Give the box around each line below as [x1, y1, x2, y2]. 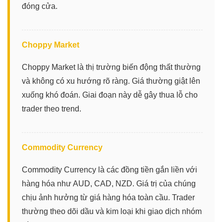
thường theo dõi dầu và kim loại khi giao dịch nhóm [22, 207, 202, 216]
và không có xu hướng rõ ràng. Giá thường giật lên [22, 76, 200, 85]
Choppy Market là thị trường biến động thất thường [22, 62, 201, 71]
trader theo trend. [22, 104, 81, 113]
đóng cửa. [22, 1, 57, 10]
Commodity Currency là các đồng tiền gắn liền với [22, 165, 197, 174]
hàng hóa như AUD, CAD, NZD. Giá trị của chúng [22, 179, 196, 188]
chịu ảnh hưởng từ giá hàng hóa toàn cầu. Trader [22, 193, 195, 202]
